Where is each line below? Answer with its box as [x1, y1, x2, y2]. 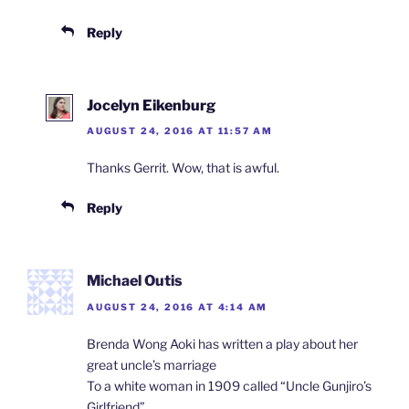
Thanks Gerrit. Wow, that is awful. [87, 160, 279, 176]
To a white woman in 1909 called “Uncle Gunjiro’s [87, 377, 372, 393]
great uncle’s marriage [87, 356, 216, 372]
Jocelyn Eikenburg [87, 97, 215, 115]
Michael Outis [87, 272, 183, 290]
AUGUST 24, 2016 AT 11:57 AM [87, 125, 274, 137]
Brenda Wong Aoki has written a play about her [87, 335, 358, 351]
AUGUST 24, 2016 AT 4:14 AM [87, 300, 268, 312]
